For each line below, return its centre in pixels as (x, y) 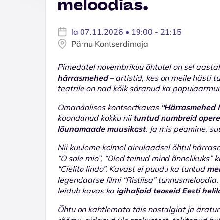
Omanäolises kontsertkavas (109, 107)
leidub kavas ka (87, 190)
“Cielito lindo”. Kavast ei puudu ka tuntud (132, 169)
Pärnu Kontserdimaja (110, 43)
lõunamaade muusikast (101, 128)
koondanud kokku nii (95, 118)
